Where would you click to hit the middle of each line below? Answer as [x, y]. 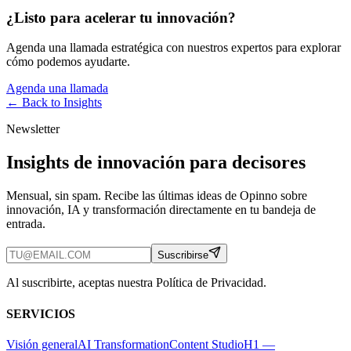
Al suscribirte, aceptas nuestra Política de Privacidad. [136, 283]
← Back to [35, 103]
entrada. [26, 224]
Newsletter [33, 129]
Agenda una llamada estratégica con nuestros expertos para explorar [174, 48]
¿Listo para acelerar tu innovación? [121, 17]
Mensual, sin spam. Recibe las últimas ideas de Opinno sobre [157, 196]
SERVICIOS [41, 313]
